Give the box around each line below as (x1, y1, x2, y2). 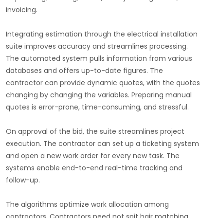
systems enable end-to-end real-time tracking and (6, 163, 182, 173)
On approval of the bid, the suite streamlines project (6, 127, 184, 137)
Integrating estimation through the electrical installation (6, 29, 198, 39)
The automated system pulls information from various (6, 54, 192, 64)
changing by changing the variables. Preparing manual (6, 90, 192, 100)
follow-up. (6, 175, 40, 185)
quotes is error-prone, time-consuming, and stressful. (6, 102, 191, 112)
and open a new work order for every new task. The (6, 151, 180, 161)
